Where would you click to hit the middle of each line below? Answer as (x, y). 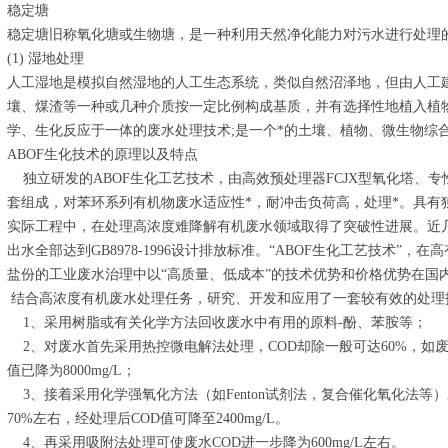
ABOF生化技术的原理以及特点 (102, 154)
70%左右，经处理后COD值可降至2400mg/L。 (148, 418)
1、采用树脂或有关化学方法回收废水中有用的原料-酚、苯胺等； (217, 322)
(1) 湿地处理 (45, 58)
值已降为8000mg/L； (71, 370)
